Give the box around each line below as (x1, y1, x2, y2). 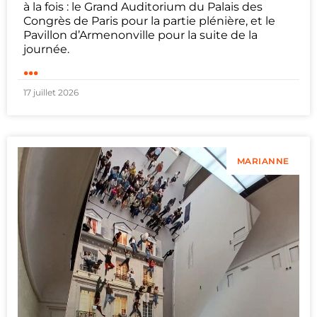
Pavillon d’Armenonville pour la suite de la (23, 28, 258, 42)
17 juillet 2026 (23, 86, 79, 98)
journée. (23, 42, 69, 56)
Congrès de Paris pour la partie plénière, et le (23, 13, 275, 28)
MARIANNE (236, 156, 289, 167)
